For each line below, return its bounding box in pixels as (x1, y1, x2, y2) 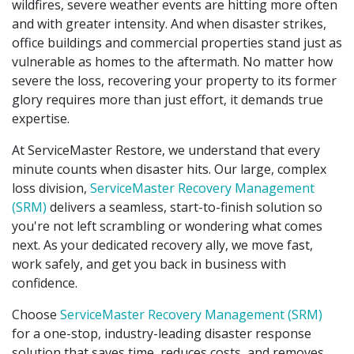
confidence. (12, 273, 77, 292)
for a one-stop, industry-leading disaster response (12, 324, 311, 342)
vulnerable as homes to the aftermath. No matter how (12, 52, 333, 70)
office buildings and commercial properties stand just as (12, 33, 342, 51)
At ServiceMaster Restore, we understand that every (12, 141, 320, 159)
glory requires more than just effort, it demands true (12, 90, 323, 108)
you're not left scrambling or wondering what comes (12, 217, 322, 235)
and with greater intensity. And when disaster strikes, (12, 14, 326, 32)
